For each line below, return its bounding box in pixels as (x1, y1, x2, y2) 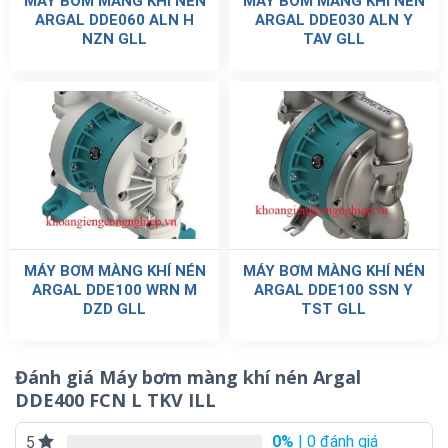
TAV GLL (302, 30, 365, 49)
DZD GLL (83, 299, 146, 318)
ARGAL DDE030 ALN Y (254, 11, 413, 30)
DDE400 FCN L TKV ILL (15, 387, 216, 412)
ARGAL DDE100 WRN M (32, 280, 197, 299)
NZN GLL (82, 30, 147, 49)
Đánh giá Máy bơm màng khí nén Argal (15, 364, 361, 389)
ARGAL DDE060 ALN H (35, 11, 194, 30)
